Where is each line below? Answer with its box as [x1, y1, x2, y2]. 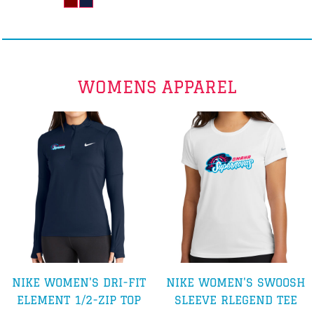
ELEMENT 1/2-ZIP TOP [16, 293, 141, 306]
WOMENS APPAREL [78, 76, 236, 96]
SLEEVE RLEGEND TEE [174, 293, 297, 306]
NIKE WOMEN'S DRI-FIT [11, 275, 146, 289]
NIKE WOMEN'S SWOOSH [165, 275, 306, 289]
